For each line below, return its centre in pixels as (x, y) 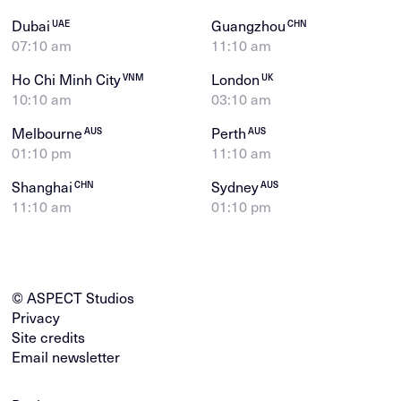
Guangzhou (250, 26)
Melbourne (49, 133)
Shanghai (44, 187)
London (237, 80)
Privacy (36, 318)
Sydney (237, 187)
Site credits (49, 337)
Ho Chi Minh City (68, 80)
